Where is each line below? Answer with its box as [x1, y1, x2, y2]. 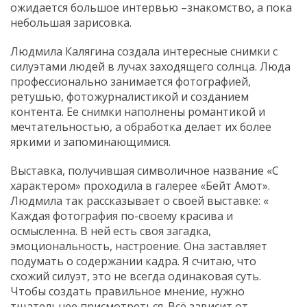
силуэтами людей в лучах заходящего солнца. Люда [10, 58, 291, 74]
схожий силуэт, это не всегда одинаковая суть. [10, 268, 261, 284]
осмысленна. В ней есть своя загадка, [10, 223, 211, 238]
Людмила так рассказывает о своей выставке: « [10, 193, 269, 208]
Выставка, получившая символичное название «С [10, 162, 279, 178]
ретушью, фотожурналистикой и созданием [10, 88, 249, 104]
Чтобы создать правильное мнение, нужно [10, 283, 245, 299]
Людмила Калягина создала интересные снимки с [10, 43, 278, 59]
